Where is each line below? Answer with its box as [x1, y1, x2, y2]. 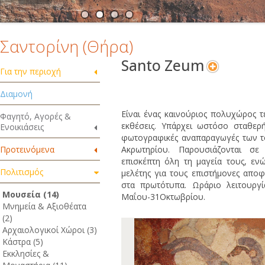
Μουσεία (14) [2, 189, 59, 200]
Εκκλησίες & [2, 248, 49, 259]
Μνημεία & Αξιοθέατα [2, 201, 86, 212]
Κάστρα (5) [2, 236, 43, 247]
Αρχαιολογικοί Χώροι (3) [2, 224, 97, 235]
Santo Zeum [121, 56, 204, 75]
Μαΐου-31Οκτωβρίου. [121, 190, 205, 202]
